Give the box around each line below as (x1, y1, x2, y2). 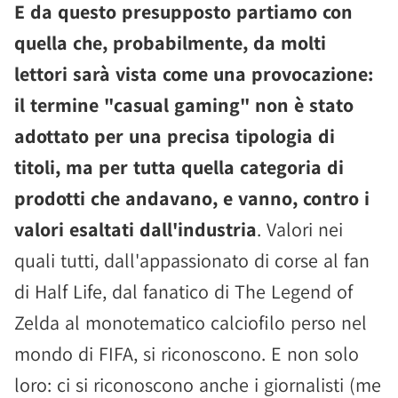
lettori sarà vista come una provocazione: (14, 61, 373, 87)
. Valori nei (257, 217, 343, 243)
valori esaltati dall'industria (14, 217, 257, 243)
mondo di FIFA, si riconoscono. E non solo (14, 341, 359, 367)
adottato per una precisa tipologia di (14, 123, 335, 149)
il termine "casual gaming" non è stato (14, 92, 354, 118)
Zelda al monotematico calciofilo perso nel (14, 310, 367, 336)
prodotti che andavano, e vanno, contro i (14, 186, 370, 211)
